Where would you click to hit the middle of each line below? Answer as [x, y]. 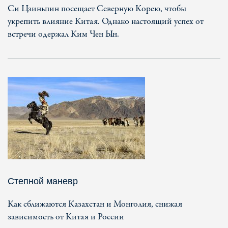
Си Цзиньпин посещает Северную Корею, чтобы [97, 9]
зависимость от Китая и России [66, 217]
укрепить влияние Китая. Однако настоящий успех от [106, 21]
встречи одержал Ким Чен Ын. [63, 34]
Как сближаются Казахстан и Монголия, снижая [95, 204]
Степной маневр [43, 181]
